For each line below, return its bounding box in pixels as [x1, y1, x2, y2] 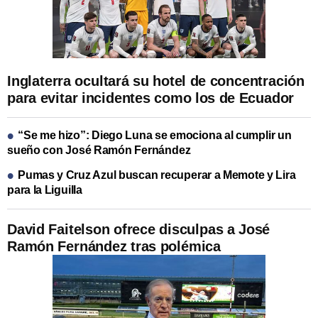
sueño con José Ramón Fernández [7, 143, 191, 156]
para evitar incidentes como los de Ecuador [7, 90, 295, 106]
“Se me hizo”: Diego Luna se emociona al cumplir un [18, 129, 292, 141]
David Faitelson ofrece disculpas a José [7, 221, 270, 237]
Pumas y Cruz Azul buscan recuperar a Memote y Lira [18, 168, 296, 181]
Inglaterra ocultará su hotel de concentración [7, 73, 305, 89]
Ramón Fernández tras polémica [7, 238, 221, 254]
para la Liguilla [7, 183, 83, 196]
